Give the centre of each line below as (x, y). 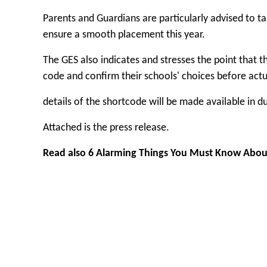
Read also (64, 154)
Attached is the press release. (106, 128)
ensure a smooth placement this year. (124, 35)
